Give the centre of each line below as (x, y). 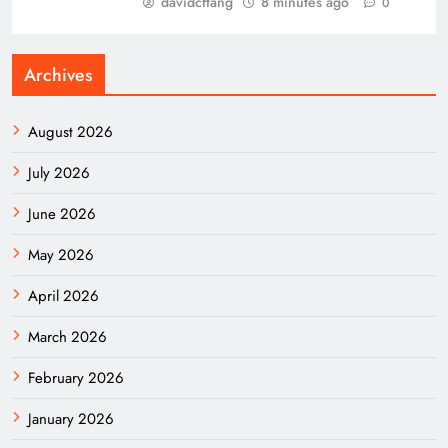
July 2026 (59, 172)
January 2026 (71, 418)
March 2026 (67, 336)
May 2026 (61, 254)
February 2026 (76, 377)
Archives (58, 74)
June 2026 (62, 213)
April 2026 (63, 295)
